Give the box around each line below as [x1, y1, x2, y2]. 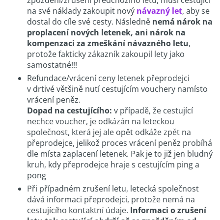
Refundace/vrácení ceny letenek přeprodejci [27, 72, 190, 83]
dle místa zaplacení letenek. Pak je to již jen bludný [27, 148, 213, 159]
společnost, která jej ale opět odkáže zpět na [27, 126, 191, 137]
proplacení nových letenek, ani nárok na [27, 27, 186, 38]
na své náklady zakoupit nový [27, 5, 137, 16]
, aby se [182, 5, 210, 16]
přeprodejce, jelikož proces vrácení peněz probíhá [27, 137, 212, 148]
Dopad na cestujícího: [27, 105, 112, 116]
